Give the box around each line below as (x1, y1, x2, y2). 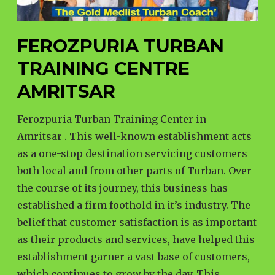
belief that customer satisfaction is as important (17, 215, 257, 228)
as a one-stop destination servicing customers (17, 147, 247, 160)
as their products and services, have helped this (17, 233, 255, 246)
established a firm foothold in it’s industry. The (17, 198, 250, 211)
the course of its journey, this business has (17, 181, 228, 194)
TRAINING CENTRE (17, 58, 190, 80)
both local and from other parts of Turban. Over (17, 164, 252, 177)
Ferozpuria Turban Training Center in (17, 112, 206, 125)
